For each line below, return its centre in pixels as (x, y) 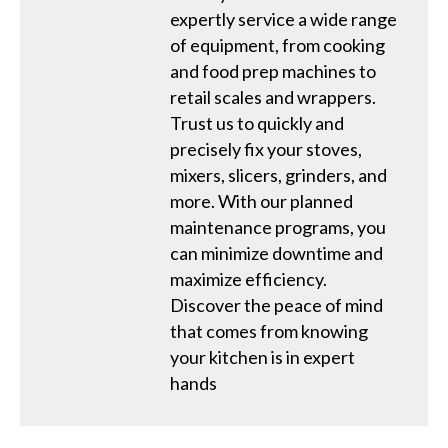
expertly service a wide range (283, 18)
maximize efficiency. (248, 278)
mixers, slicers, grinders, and (278, 174)
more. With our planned (261, 200)
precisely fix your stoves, (266, 148)
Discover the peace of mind (276, 304)
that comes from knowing (269, 330)
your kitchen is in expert (262, 356)
